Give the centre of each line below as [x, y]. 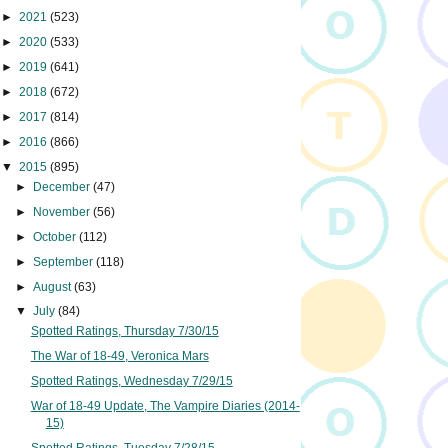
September [65, 261]
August [54, 286]
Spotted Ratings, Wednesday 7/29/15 [131, 381]
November [63, 211]
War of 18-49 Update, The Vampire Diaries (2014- [165, 406]
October [56, 236]
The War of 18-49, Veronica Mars [119, 356]
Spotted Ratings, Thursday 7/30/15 [124, 331]
